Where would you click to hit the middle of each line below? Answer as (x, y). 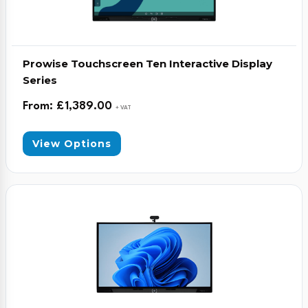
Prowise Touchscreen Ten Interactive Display (147, 64)
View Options (72, 144)
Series (40, 80)
